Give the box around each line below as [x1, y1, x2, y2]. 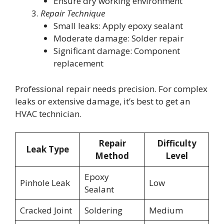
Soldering [84, 204, 122, 216]
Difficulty [156, 137, 196, 149]
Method [95, 150, 129, 162]
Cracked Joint [19, 204, 72, 216]
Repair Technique [40, 7, 105, 19]
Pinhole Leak [19, 177, 70, 189]
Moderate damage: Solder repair [53, 32, 183, 44]
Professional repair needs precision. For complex [15, 82, 207, 94]
